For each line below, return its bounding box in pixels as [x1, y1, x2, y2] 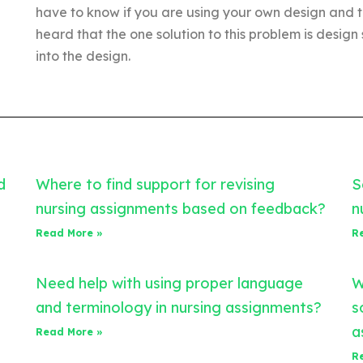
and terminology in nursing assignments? [36, 298, 322, 318]
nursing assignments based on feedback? [36, 199, 326, 219]
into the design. [35, 48, 130, 65]
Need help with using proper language [36, 274, 303, 293]
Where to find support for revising [36, 175, 275, 194]
